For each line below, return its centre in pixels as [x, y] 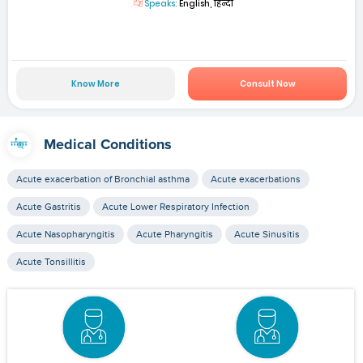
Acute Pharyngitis [174, 234]
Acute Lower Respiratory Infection [175, 206]
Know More [95, 83]
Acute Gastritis [48, 206]
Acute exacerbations [255, 179]
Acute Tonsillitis [51, 261]
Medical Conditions [107, 145]
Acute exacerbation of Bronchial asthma [102, 179]
